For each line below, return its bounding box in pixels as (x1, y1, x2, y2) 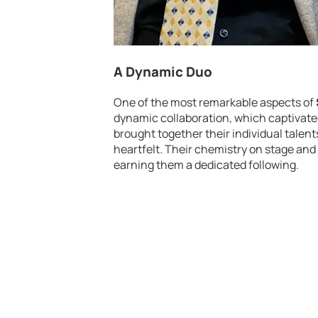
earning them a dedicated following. (114, 156, 299, 172)
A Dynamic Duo (114, 62, 212, 82)
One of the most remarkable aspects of (114, 94, 316, 110)
